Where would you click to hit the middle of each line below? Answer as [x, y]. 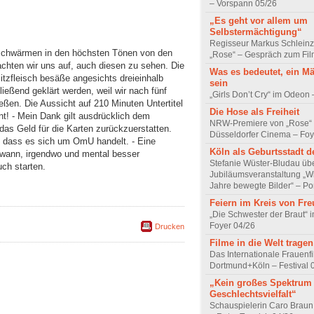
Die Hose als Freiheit [254, 111]
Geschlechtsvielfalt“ [253, 294]
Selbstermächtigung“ [256, 32]
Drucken [170, 226]
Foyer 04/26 [232, 225]
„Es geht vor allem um [259, 20]
